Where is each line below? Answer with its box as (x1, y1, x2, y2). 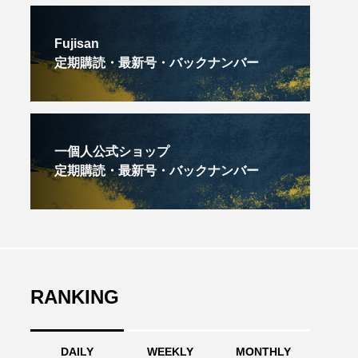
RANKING (30, 286, 119, 308)
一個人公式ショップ (54, 145, 169, 158)
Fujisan (54, 37, 99, 50)
